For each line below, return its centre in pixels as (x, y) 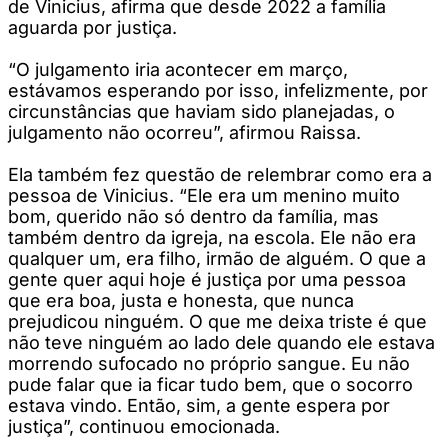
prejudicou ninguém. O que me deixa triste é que (217, 321)
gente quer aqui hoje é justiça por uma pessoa (207, 279)
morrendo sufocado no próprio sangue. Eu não (209, 363)
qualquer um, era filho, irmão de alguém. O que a (217, 258)
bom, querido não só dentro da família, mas (193, 216)
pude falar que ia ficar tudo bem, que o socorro (210, 384)
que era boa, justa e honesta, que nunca (181, 300)
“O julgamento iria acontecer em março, (178, 69)
